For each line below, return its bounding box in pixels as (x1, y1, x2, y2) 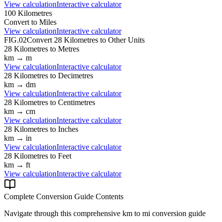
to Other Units (98, 35, 145, 44)
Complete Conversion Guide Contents (4, 192, 123, 201)
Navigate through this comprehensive (4, 209, 122, 218)
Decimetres (58, 71, 93, 80)
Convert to (4, 17, 39, 26)
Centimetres (58, 98, 95, 107)
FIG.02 (4, 35, 27, 44)
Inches (58, 124, 78, 133)
